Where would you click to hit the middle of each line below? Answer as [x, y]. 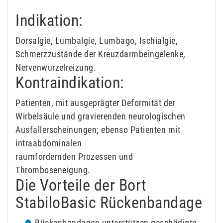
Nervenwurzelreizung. [56, 68]
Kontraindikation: [70, 83]
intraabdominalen [49, 143]
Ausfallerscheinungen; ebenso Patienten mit [98, 130]
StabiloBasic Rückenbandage [109, 203]
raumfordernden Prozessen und [74, 157]
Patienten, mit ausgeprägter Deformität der [95, 103]
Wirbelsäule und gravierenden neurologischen [101, 116]
